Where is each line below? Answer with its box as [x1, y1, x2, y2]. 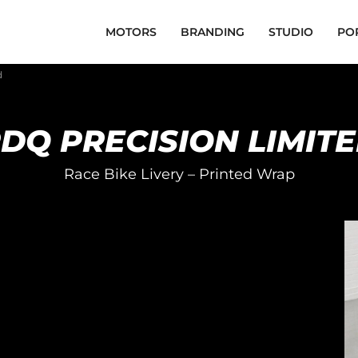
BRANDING [181, 24, 245, 39]
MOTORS [105, 24, 157, 39]
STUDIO [268, 24, 313, 39]
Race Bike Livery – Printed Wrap [63, 165, 295, 183]
